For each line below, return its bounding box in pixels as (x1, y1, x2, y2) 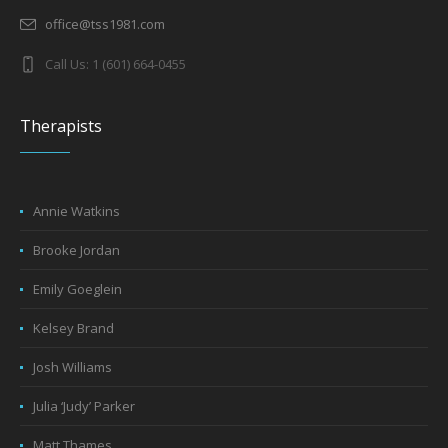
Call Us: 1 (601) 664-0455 (45, 55, 187, 74)
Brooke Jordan (33, 241, 121, 260)
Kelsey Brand (33, 319, 115, 338)
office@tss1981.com (45, 15, 166, 34)
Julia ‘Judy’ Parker (33, 397, 136, 416)
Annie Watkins (33, 202, 121, 221)
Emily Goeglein (33, 280, 123, 299)
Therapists (20, 115, 103, 138)
